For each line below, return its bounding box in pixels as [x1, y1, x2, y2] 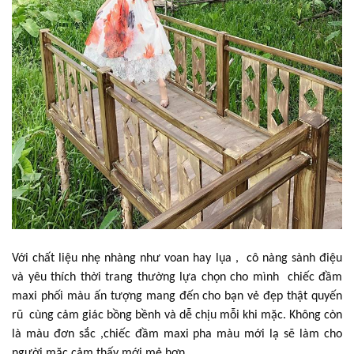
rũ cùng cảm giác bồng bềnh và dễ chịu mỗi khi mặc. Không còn [12, 309, 342, 322]
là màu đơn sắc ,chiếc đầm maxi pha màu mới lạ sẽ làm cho [12, 328, 342, 341]
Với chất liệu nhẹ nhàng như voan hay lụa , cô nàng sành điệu [12, 252, 342, 265]
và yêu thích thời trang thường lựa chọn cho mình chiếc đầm [12, 271, 342, 284]
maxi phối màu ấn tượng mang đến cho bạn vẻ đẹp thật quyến [12, 290, 342, 303]
